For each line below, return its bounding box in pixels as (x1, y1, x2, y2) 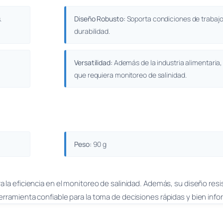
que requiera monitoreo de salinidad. (74, 70, 187, 80)
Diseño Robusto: (74, 14, 125, 24)
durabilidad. (74, 26, 110, 36)
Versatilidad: (74, 58, 112, 68)
